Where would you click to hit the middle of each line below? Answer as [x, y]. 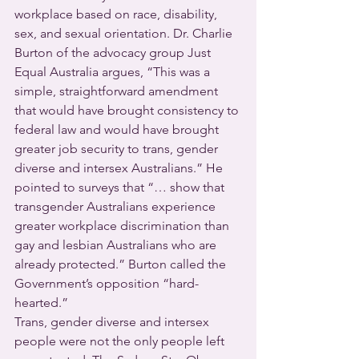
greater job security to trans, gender [118, 149]
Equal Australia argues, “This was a [114, 72]
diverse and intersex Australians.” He [120, 168]
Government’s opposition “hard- [107, 283]
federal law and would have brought [118, 129]
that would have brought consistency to [128, 110]
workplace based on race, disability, [117, 14]
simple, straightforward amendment [118, 91]
